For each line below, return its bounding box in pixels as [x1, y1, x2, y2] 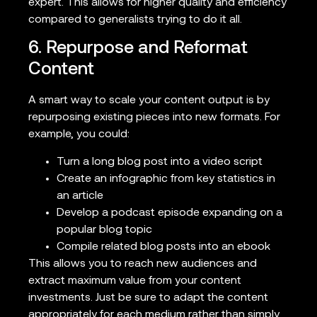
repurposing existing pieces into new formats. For [28, 112, 280, 124]
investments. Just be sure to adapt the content [28, 292, 268, 304]
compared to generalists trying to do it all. [28, 14, 242, 26]
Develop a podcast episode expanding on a [57, 207, 282, 219]
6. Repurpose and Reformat [28, 40, 248, 58]
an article [57, 190, 103, 202]
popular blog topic [57, 224, 152, 236]
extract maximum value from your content [28, 275, 241, 287]
